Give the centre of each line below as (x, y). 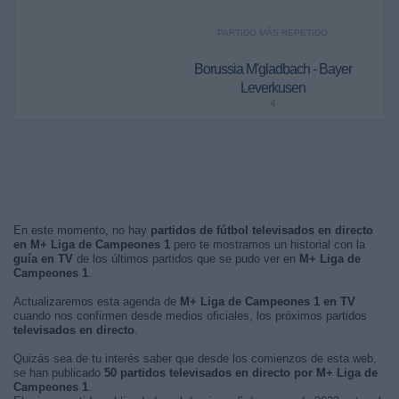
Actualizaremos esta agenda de (97, 301)
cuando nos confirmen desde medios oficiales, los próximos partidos (190, 316)
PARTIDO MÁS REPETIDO (273, 33)
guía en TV (43, 259)
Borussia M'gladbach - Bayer (273, 69)
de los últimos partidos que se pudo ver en (186, 259)
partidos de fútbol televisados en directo (262, 230)
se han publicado (59, 373)
